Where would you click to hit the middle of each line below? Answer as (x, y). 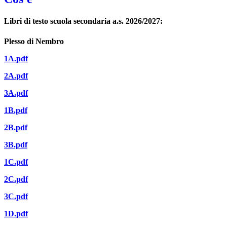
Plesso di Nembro (34, 41)
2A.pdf (16, 75)
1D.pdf (16, 213)
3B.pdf (16, 144)
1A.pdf (16, 58)
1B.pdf (16, 110)
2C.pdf (16, 179)
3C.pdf (16, 196)
